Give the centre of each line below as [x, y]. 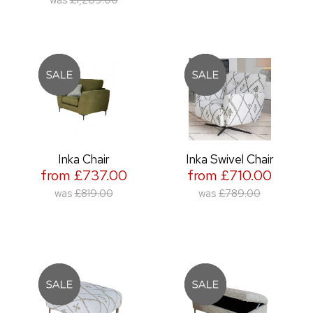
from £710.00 [230, 175]
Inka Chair [83, 159]
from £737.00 [83, 175]
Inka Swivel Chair [230, 159]
